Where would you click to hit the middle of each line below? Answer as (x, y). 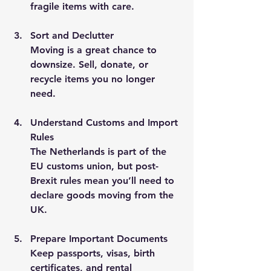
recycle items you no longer (94, 79)
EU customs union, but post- (94, 166)
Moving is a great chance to (95, 50)
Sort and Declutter (72, 35)
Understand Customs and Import (106, 122)
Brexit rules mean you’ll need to (104, 180)
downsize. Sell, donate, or (91, 64)
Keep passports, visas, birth (94, 253)
